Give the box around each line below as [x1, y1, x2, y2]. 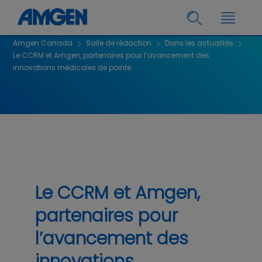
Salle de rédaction [86, 38, 151, 49]
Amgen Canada [13, 38, 73, 49]
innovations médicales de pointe [13, 63, 131, 73]
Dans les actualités [165, 38, 233, 49]
